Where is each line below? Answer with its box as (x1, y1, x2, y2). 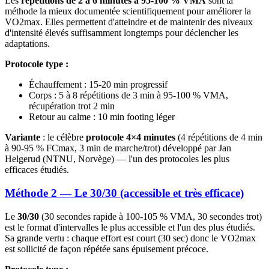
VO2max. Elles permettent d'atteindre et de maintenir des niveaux (5, 17, 253, 28)
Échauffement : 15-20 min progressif (29, 79, 168, 90)
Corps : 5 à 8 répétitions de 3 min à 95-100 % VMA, (29, 90, 228, 101)
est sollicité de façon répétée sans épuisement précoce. (5, 243, 208, 254)
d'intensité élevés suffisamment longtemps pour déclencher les (5, 28, 238, 38)
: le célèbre (40, 132, 86, 143)
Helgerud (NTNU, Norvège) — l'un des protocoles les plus (5, 154, 229, 165)
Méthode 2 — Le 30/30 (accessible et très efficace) (5, 186, 244, 199)
